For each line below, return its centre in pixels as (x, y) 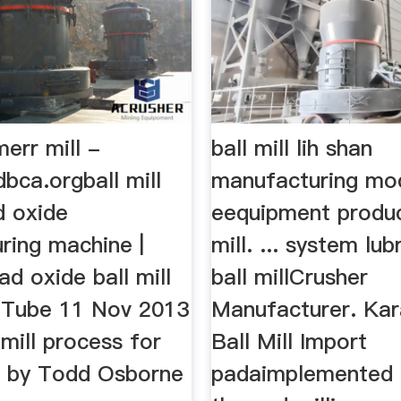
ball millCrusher (290, 277)
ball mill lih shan (292, 149)
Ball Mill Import (290, 342)
